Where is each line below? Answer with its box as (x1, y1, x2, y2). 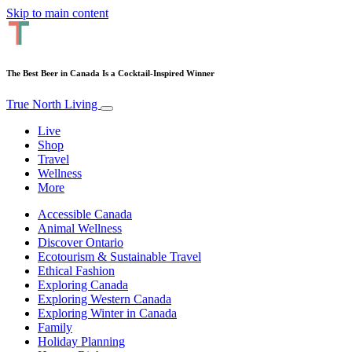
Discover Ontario (38, 235, 123, 249)
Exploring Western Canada (38, 291, 171, 306)
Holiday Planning (38, 334, 125, 348)
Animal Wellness (38, 221, 122, 235)
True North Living (6, 97, 101, 111)
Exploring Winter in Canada (38, 306, 177, 320)
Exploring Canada (38, 277, 128, 291)
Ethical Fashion (38, 263, 115, 277)
